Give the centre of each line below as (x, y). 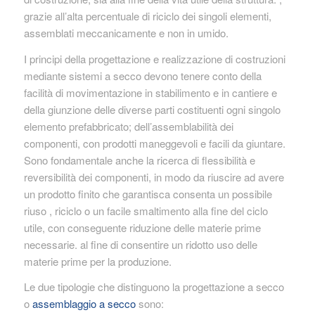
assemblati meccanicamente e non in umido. (126, 32)
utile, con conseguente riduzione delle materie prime (142, 227)
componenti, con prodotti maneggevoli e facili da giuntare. (154, 143)
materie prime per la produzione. (97, 261)
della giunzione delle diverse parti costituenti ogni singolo (152, 109)
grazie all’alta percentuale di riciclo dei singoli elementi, (147, 15)
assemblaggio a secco (84, 304)
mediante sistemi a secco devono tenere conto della (142, 75)
